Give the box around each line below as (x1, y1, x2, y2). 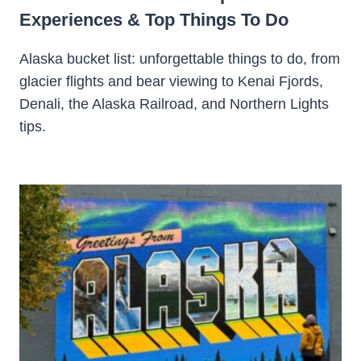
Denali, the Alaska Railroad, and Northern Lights (19, 95, 329, 112)
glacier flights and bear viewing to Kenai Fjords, (19, 73, 323, 89)
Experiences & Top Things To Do (19, 9, 288, 30)
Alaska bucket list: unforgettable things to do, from (19, 50, 340, 67)
